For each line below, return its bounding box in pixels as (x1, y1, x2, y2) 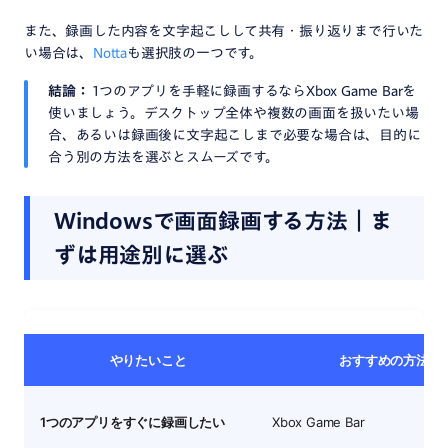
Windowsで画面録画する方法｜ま (54, 210, 392, 232)
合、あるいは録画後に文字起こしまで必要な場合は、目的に (48, 128, 421, 142)
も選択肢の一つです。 (127, 46, 263, 60)
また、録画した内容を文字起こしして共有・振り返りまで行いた (24, 24, 424, 38)
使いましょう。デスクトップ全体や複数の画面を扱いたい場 (48, 106, 419, 120)
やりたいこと (109, 352, 187, 368)
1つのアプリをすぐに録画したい (40, 414, 225, 430)
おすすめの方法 (339, 352, 429, 368)
